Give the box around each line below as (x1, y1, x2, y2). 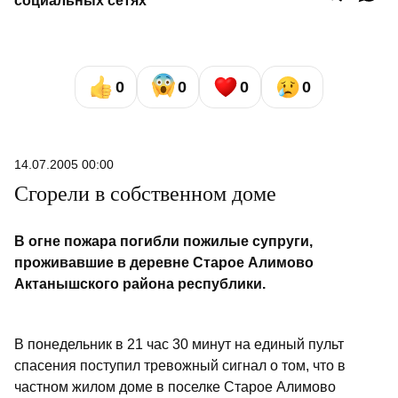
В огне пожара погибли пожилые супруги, (14, 234, 313, 250)
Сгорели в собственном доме (14, 182, 276, 206)
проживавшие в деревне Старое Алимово (14, 255, 314, 271)
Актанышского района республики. (14, 276, 266, 292)
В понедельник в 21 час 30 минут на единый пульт (14, 337, 344, 353)
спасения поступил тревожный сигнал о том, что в (14, 358, 346, 374)
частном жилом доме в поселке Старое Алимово (14, 379, 336, 395)
